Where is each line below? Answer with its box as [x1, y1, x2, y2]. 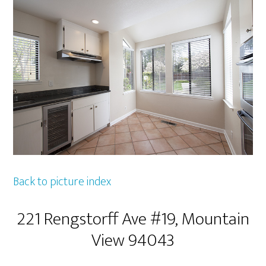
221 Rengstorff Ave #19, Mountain [17, 204, 249, 234]
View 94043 [91, 225, 175, 255]
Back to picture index [13, 171, 112, 192]
